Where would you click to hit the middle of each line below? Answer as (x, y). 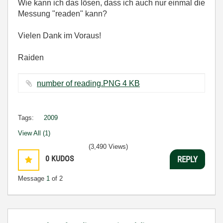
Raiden (31, 57)
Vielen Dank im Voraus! (59, 36)
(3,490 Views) (108, 147)
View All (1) (34, 133)
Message (32, 178)
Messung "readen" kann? (62, 14)
